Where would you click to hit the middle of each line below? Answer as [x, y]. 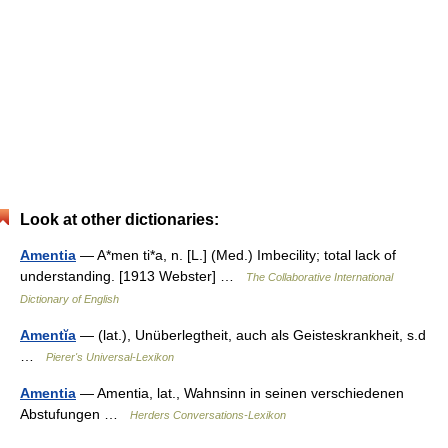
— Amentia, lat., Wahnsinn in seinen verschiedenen [240, 393]
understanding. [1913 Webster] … [133, 276]
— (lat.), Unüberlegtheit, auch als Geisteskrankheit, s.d [251, 335]
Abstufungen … [75, 414]
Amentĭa [48, 335]
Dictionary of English [69, 299]
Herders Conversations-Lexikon [208, 415]
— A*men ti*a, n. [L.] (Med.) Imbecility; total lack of [236, 255]
